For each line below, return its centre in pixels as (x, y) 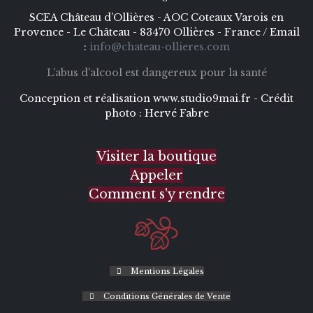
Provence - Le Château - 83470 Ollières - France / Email (156, 32)
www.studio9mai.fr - (207, 98)
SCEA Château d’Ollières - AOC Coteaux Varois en (156, 17)
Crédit (277, 98)
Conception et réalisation (86, 98)
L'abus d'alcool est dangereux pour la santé (156, 72)
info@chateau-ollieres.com (159, 46)
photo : (124, 113)
